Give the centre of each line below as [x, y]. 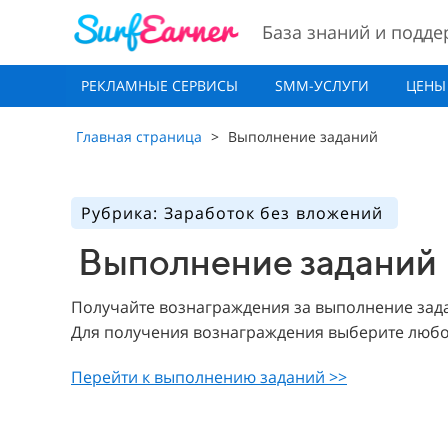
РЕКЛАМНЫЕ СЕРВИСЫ [159, 85]
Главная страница [139, 136]
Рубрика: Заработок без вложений [235, 212]
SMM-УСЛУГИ [322, 85]
